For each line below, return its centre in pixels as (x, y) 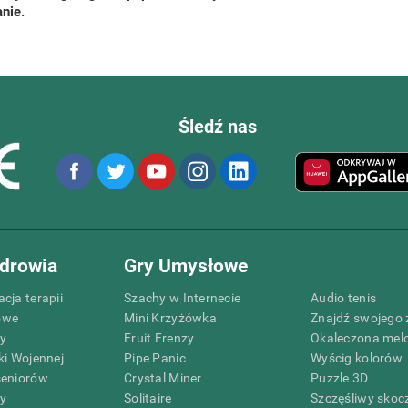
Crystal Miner (163, 377)
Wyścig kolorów (357, 357)
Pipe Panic (155, 357)
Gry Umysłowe (186, 265)
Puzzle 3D (340, 377)
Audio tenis (344, 297)
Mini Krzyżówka (170, 317)
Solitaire (148, 398)
